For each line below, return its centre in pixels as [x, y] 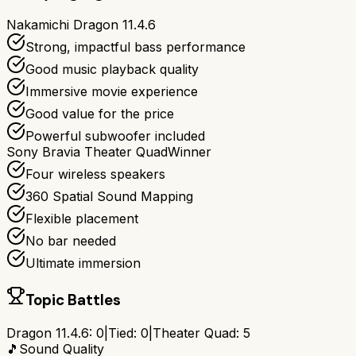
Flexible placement [82, 219]
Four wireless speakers [95, 174]
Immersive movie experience [112, 92]
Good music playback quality [112, 70]
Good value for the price [100, 114]
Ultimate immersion [83, 263]
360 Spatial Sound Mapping [109, 197]
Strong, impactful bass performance [135, 47]
